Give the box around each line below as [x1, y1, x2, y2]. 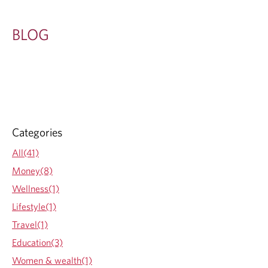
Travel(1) [12, 218, 48, 230]
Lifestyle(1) [12, 200, 56, 212]
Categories [12, 125, 62, 139]
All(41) [12, 147, 39, 158]
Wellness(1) [12, 182, 59, 194]
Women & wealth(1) [12, 254, 92, 266]
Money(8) [12, 165, 53, 176]
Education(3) [12, 236, 63, 248]
